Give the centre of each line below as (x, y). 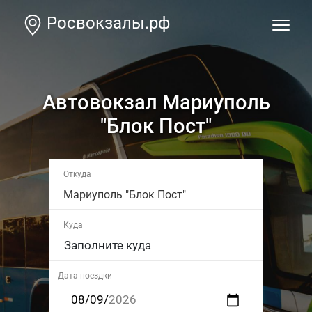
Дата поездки (85, 276)
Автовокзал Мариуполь (156, 102)
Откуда (78, 174)
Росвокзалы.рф (108, 23)
